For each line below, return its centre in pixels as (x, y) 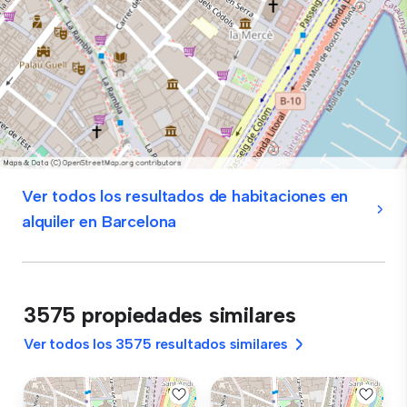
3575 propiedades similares (160, 315)
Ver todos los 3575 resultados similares (156, 344)
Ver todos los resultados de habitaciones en (185, 196)
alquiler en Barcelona (99, 222)
